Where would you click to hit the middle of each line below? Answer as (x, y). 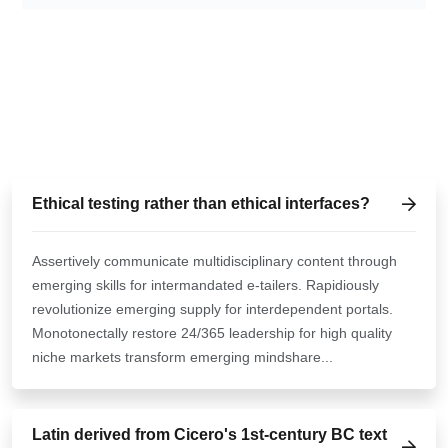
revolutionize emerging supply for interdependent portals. (212, 308)
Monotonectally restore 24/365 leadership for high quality (212, 332)
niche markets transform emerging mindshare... (182, 356)
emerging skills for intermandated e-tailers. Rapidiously (205, 284)
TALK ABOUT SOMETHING (139, 78)
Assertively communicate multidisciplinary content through (214, 260)
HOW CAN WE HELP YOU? (202, 125)
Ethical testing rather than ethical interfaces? (201, 204)
